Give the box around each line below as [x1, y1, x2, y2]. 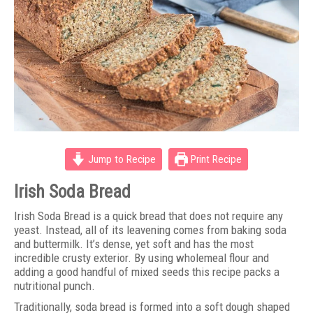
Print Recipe [188, 152, 242, 166]
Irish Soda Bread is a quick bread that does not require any [14, 208, 283, 223]
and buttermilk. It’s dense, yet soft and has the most [14, 236, 254, 251]
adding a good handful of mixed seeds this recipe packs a [14, 264, 279, 279]
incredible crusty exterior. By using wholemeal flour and [14, 250, 269, 265]
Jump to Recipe [85, 152, 156, 166]
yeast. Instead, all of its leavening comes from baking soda [14, 222, 286, 237]
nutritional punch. [14, 278, 95, 293]
